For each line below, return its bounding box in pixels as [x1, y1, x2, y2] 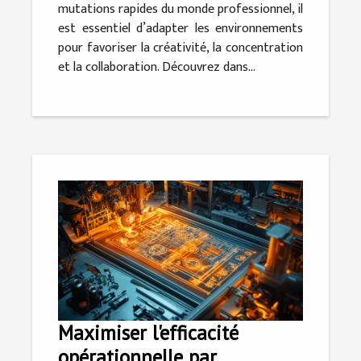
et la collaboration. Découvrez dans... [58, 56, 255, 79]
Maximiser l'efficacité [58, 320, 239, 346]
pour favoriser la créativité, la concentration [58, 37, 303, 60]
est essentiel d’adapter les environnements [58, 18, 303, 40]
